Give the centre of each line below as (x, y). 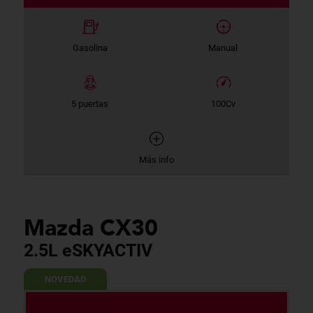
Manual (223, 48)
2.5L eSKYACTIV (88, 250)
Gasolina (90, 48)
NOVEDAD (65, 279)
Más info (156, 159)
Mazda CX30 (90, 227)
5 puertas (90, 103)
